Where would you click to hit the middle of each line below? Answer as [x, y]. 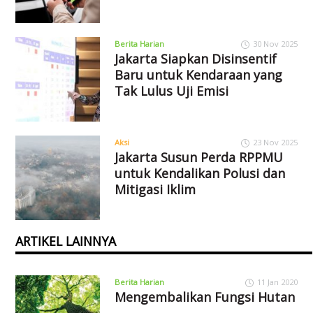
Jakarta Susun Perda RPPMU [198, 157]
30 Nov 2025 [275, 43]
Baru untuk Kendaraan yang [198, 74]
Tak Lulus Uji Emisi [171, 90]
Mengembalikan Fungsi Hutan [204, 297]
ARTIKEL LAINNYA [66, 241]
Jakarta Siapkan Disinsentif [195, 58]
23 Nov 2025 [275, 142]
